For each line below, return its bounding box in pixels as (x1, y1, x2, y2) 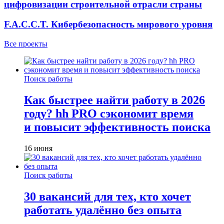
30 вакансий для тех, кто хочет (24, 189, 191, 203)
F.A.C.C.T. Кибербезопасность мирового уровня (4, 19, 212, 30)
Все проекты (4, 39, 47, 48)
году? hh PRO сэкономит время (24, 107, 193, 120)
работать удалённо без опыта (24, 203, 181, 216)
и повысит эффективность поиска (24, 120, 210, 133)
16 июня (24, 143, 52, 152)
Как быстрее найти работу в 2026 (24, 93, 205, 106)
